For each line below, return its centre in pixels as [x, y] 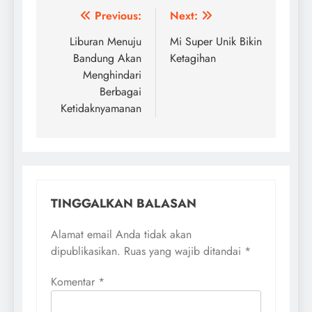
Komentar [75, 281]
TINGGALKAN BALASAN [124, 203]
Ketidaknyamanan [101, 108]
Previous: [118, 15]
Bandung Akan [107, 58]
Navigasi [84, 19]
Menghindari [112, 75]
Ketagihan [193, 58]
